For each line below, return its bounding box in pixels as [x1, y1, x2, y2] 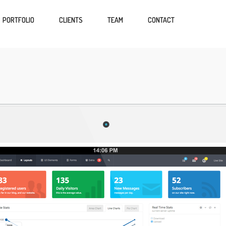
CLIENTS [59, 16, 83, 24]
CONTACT [148, 16, 175, 24]
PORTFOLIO [3, 16, 34, 24]
